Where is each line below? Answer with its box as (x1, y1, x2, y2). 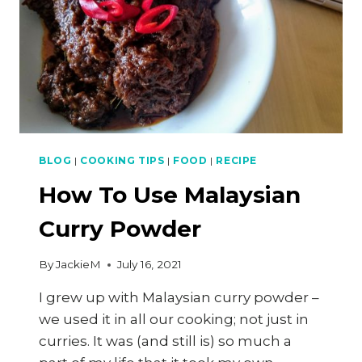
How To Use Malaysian (39, 180, 301, 208)
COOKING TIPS (80, 154, 165, 166)
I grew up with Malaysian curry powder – (39, 289, 319, 306)
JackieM (56, 258, 102, 271)
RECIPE (216, 154, 257, 166)
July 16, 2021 (117, 258, 183, 271)
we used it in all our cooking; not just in (39, 311, 309, 328)
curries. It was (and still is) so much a (39, 333, 292, 350)
